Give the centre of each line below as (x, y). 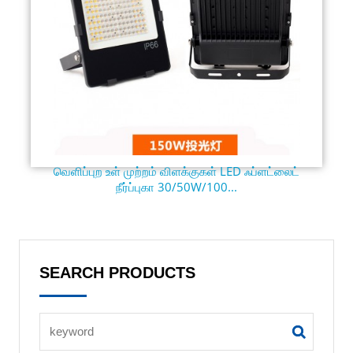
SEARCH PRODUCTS (117, 273)
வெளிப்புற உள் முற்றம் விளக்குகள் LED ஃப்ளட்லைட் (176, 171)
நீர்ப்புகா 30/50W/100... (176, 186)
